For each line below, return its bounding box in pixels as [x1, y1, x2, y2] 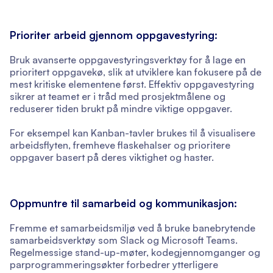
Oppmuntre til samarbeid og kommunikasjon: [10, 197, 237, 210]
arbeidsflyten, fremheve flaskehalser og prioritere [10, 139, 230, 152]
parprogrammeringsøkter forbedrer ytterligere [10, 258, 218, 271]
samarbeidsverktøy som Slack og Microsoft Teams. [10, 234, 238, 247]
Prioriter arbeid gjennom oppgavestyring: [10, 29, 218, 42]
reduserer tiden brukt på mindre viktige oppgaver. [10, 102, 232, 115]
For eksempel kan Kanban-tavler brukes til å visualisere [10, 127, 255, 140]
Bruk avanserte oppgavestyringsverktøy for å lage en [10, 54, 246, 66]
